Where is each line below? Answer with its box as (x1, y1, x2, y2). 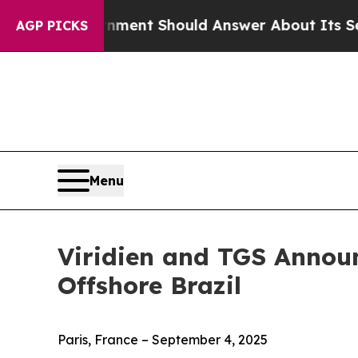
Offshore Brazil (58, 270, 241, 301)
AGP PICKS (16, 18, 88, 34)
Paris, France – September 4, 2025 (58, 332, 268, 348)
